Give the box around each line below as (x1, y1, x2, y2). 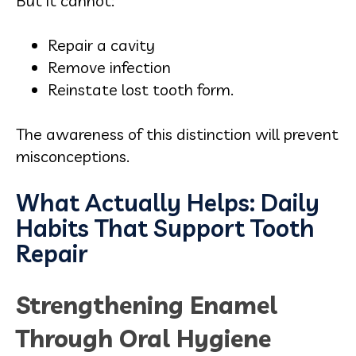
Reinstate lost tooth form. (48, 79, 234, 99)
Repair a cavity (48, 35, 155, 55)
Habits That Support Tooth (16, 213, 315, 243)
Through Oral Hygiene (16, 323, 271, 354)
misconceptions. (16, 146, 130, 166)
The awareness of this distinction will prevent (16, 124, 339, 144)
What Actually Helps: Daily (16, 188, 319, 218)
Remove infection (48, 57, 171, 77)
